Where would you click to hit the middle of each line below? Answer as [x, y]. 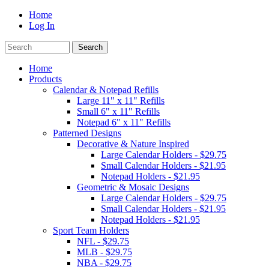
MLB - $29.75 [104, 252]
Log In [42, 26]
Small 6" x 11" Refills [118, 111]
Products [45, 79]
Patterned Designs [87, 133]
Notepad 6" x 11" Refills [124, 122]
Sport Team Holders [91, 230]
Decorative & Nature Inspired [133, 144]
